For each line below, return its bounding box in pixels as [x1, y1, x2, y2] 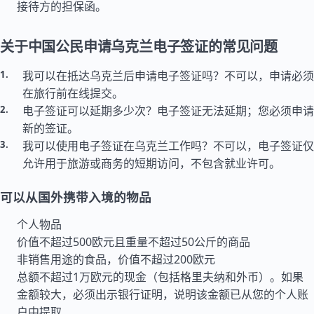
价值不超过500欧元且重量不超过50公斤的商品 [17, 234, 250, 250]
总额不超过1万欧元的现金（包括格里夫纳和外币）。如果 [17, 269, 303, 285]
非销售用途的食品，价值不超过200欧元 [17, 252, 215, 267]
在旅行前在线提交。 [22, 86, 123, 101]
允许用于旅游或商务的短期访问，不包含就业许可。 [22, 156, 280, 171]
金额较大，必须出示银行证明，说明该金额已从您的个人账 [17, 287, 308, 302]
